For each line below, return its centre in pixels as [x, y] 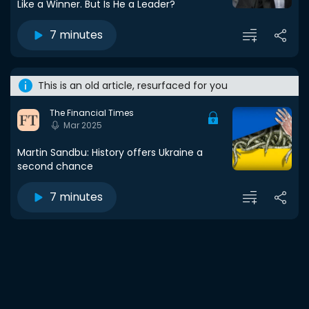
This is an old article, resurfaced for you [133, 85]
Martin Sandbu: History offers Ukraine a [110, 152]
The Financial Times [92, 113]
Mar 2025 [83, 126]
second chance [55, 166]
